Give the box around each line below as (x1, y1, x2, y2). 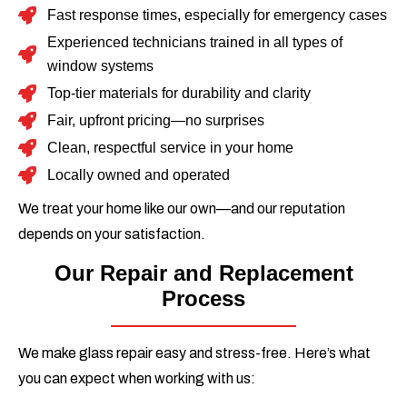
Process (162, 286, 245, 312)
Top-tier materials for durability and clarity (47, 85, 311, 102)
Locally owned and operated (47, 167, 230, 184)
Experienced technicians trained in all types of (47, 35, 342, 51)
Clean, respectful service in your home (47, 140, 293, 156)
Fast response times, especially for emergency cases (47, 7, 387, 24)
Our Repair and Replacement (54, 261, 353, 286)
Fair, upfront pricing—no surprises (47, 113, 264, 129)
